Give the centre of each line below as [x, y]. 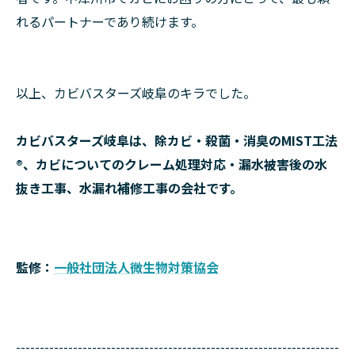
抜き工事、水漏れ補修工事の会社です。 [129, 188]
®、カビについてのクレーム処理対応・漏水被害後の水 [172, 164]
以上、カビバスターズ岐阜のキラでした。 [136, 93]
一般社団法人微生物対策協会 [136, 267]
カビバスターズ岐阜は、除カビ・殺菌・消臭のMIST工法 [177, 141]
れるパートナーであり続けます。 [110, 22]
